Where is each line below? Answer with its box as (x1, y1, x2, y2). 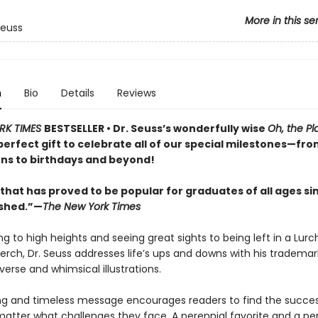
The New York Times (42, 199, 141, 214)
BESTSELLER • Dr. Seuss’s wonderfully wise (43, 121, 268, 136)
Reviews (116, 86, 156, 100)
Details (60, 86, 94, 100)
